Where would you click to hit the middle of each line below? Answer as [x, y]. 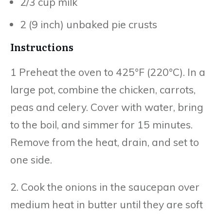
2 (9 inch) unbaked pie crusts [89, 24]
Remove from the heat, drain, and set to [105, 142]
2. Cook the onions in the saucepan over [105, 187]
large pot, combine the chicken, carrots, [103, 89]
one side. [31, 159]
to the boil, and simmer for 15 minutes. [101, 124]
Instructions [42, 46]
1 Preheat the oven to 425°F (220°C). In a [108, 72]
